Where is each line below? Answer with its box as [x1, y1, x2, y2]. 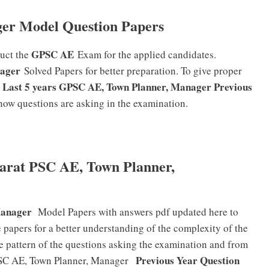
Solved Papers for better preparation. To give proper [20, 63, 242, 77]
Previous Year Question [132, 252, 240, 268]
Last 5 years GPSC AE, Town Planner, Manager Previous [2, 79, 252, 94]
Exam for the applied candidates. [74, 47, 216, 61]
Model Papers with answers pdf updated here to [35, 204, 238, 219]
